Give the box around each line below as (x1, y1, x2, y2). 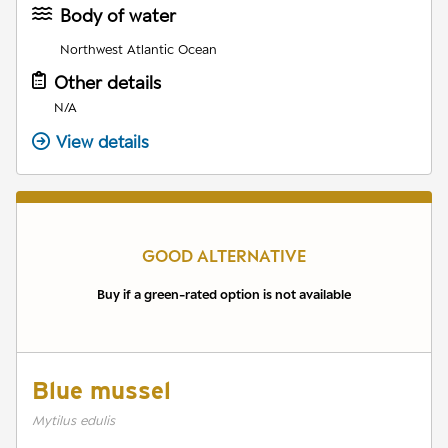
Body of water (60, 4, 176, 26)
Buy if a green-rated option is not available (97, 285, 351, 302)
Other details (54, 71, 161, 93)
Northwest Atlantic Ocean (60, 40, 217, 57)
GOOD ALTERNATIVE (142, 245, 306, 266)
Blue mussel (32, 375, 171, 405)
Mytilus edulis (32, 411, 115, 428)
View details (56, 131, 149, 152)
